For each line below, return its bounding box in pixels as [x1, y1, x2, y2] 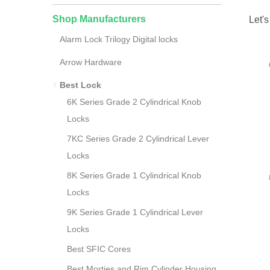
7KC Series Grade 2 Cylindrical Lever [67, 134, 209, 143]
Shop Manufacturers [52, 14, 146, 24]
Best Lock [60, 80, 101, 90]
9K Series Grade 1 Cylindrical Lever [67, 207, 203, 217]
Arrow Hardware [60, 57, 122, 67]
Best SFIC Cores [67, 244, 131, 254]
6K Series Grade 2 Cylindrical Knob [67, 97, 201, 107]
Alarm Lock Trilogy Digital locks [60, 34, 178, 44]
